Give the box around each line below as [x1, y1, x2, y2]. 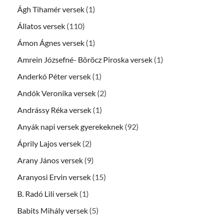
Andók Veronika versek [17, 88, 96, 98]
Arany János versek [17, 155, 83, 165]
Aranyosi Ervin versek [17, 172, 91, 182]
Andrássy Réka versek [17, 105, 91, 115]
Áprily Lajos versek [17, 139, 81, 148]
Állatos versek [17, 21, 65, 31]
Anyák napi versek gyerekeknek [17, 122, 123, 132]
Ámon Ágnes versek [17, 38, 84, 48]
